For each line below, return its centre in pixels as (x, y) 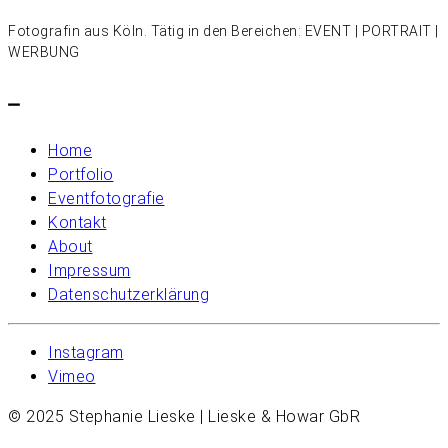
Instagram (86, 353)
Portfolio (81, 175)
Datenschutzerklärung (128, 295)
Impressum (89, 271)
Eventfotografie (106, 199)
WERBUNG (44, 52)
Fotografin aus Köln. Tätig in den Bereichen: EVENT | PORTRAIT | (223, 31)
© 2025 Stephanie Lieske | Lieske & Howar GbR (184, 417)
